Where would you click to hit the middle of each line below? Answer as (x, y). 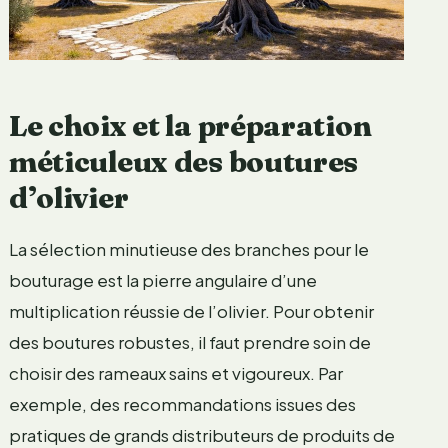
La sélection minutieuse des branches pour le (188, 249)
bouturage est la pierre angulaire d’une (162, 280)
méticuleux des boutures (183, 162)
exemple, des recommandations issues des (182, 404)
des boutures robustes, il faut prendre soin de (189, 342)
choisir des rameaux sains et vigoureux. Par (175, 373)
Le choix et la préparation (190, 126)
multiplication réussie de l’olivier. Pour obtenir (191, 311)
